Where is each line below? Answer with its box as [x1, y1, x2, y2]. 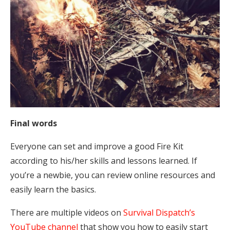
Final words [10, 117, 57, 129]
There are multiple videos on [10, 206, 123, 218]
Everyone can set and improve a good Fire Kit [10, 140, 183, 152]
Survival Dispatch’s [123, 206, 195, 218]
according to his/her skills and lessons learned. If [10, 155, 197, 166]
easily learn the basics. [10, 183, 96, 195]
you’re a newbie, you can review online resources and [10, 169, 215, 181]
